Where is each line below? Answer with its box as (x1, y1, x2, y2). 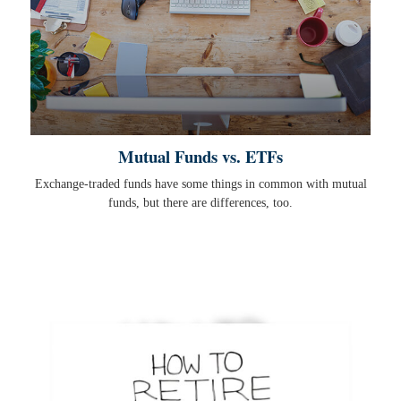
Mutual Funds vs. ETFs (118, 143, 283, 168)
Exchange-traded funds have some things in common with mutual (34, 176, 367, 191)
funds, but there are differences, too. (108, 195, 293, 209)
